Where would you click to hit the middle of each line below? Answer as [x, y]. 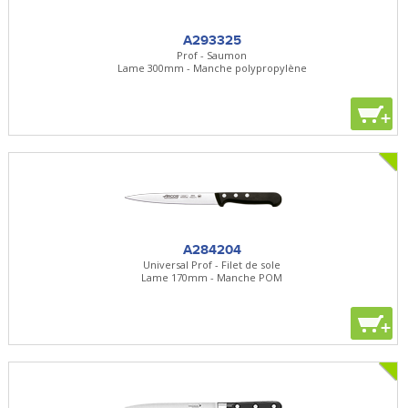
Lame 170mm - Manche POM [212, 277]
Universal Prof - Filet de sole [212, 264]
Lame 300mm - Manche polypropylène [212, 67]
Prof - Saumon [212, 55]
